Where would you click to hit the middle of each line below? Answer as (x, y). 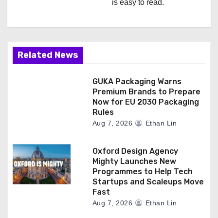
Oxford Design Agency (135, 151)
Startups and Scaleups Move (148, 182)
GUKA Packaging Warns (137, 81)
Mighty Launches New (134, 161)
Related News (48, 55)
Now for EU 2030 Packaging (145, 102)
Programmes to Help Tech (142, 171)
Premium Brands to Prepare (146, 91)
